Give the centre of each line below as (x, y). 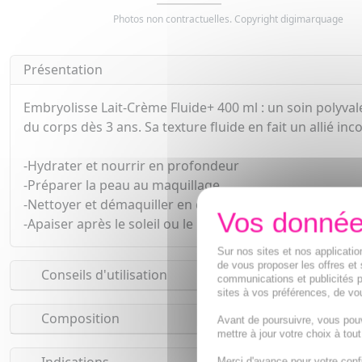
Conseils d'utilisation (102, 275)
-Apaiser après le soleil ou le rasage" (134, 224)
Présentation (63, 70)
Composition (78, 319)
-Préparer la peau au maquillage (122, 185)
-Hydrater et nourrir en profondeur (131, 166)
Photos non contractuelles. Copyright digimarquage (228, 19)
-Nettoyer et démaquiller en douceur (135, 205)
